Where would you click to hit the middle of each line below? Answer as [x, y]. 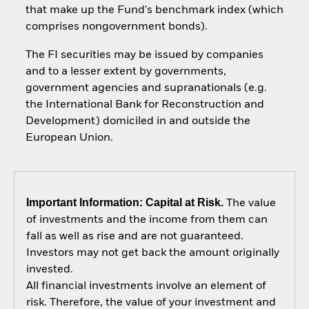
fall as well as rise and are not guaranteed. [134, 237]
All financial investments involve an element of [146, 287]
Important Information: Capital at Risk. [124, 203]
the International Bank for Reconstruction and [144, 104]
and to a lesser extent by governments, [126, 71]
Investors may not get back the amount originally [152, 253]
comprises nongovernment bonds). [116, 27]
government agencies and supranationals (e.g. [146, 88]
